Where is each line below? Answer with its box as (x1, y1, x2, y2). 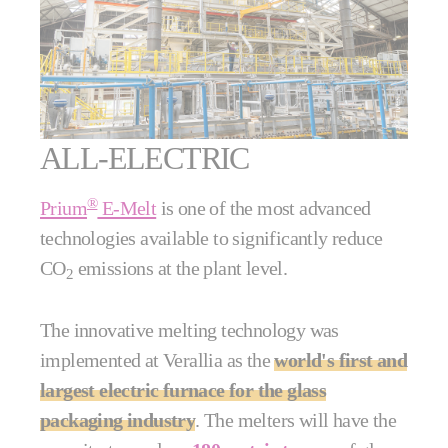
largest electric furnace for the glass (40, 379, 327, 402)
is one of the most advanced (156, 197, 371, 220)
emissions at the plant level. (73, 257, 292, 280)
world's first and (274, 349, 408, 372)
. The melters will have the (195, 409, 397, 432)
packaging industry (40, 409, 196, 432)
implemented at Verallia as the (40, 349, 275, 372)
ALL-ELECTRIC (40, 140, 249, 177)
